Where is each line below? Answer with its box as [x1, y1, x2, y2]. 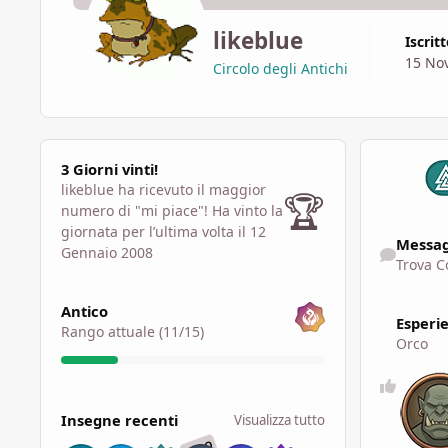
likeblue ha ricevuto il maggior [60, 179, 266, 199]
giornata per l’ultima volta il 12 [60, 221, 266, 241]
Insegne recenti [60, 409, 178, 430]
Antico [60, 301, 108, 322]
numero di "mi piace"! [60, 200, 212, 220]
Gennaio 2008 [60, 242, 153, 262]
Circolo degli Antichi [212, 59, 348, 79]
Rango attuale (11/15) [60, 322, 204, 342]
